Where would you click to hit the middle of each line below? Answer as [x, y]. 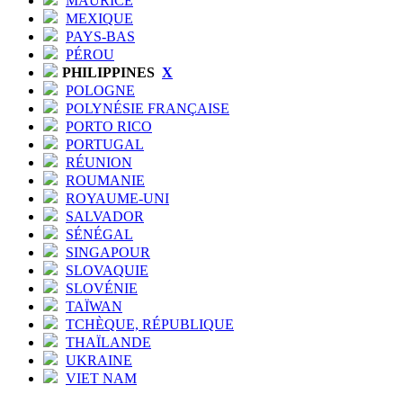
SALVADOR [105, 216]
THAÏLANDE [108, 342]
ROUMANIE [105, 180]
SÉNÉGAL [99, 234]
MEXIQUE [99, 18]
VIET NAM [101, 378]
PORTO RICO [109, 126]
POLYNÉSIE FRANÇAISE [148, 108]
